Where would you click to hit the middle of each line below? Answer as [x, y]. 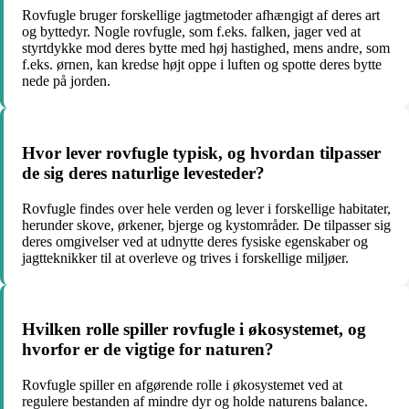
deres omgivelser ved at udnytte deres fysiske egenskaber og [195, 241]
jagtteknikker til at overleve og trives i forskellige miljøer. [185, 257]
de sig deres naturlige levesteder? [143, 173]
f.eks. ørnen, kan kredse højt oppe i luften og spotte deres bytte [202, 65]
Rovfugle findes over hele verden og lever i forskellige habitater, [206, 208]
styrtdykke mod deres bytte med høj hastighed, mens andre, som [206, 48]
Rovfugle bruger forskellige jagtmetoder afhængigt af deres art [201, 16]
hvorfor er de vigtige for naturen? [148, 350]
